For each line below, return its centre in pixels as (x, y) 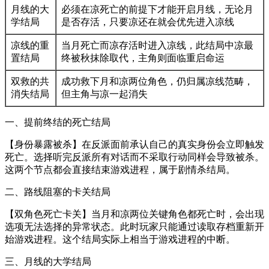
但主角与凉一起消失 (104, 94)
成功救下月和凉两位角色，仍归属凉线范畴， (157, 82)
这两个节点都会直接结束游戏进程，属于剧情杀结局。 (120, 170)
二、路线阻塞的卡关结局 (58, 192)
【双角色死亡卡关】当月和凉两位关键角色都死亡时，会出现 (134, 214)
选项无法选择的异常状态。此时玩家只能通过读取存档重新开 (134, 227)
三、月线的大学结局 (48, 262)
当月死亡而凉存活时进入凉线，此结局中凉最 (157, 46)
